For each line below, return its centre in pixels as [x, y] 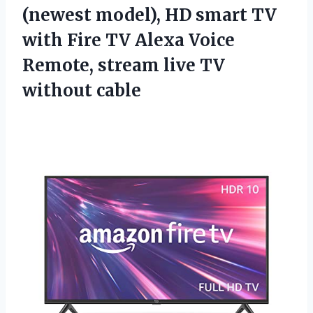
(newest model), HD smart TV [150, 15]
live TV [194, 65]
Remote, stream [93, 65]
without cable [82, 90]
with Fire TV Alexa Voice [129, 40]
